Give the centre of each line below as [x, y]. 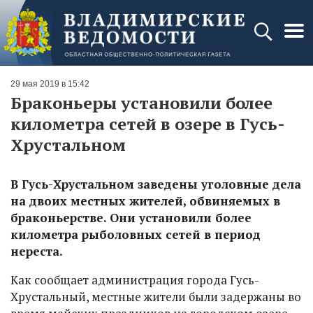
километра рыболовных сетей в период [136, 234]
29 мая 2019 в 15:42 [50, 84]
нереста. [37, 251]
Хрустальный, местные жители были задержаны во [156, 297]
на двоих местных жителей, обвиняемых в [145, 201]
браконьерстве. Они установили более [131, 218]
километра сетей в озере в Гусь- [148, 124]
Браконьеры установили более [141, 103]
